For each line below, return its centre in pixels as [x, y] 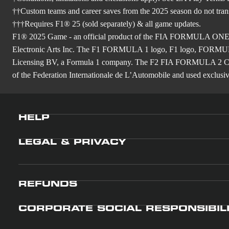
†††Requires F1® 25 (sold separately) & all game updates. [107, 24]
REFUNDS [48, 185]
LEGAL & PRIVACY [72, 143]
